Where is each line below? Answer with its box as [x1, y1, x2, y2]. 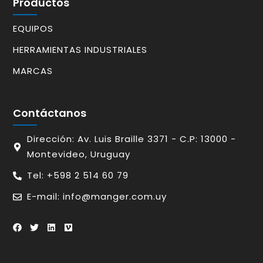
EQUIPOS [13, 22, 54, 35]
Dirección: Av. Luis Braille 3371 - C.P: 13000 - [27, 133, 237, 146]
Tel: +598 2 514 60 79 [27, 169, 129, 182]
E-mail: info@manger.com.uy [27, 190, 167, 203]
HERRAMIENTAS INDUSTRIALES [13, 43, 148, 56]
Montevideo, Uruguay [27, 148, 131, 161]
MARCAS [13, 65, 53, 77]
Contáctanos [13, 106, 87, 121]
